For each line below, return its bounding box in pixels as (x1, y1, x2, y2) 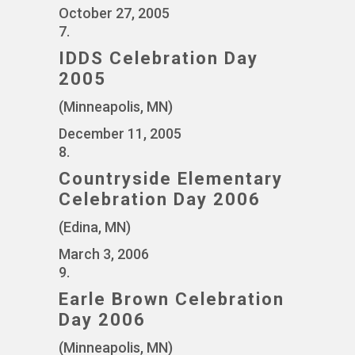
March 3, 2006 (59, 246, 149, 262)
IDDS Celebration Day (59, 48, 258, 68)
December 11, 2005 (59, 125, 181, 142)
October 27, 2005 (59, 5, 170, 21)
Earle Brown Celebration (59, 289, 284, 309)
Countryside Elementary (59, 169, 283, 189)
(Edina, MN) (59, 219, 131, 235)
